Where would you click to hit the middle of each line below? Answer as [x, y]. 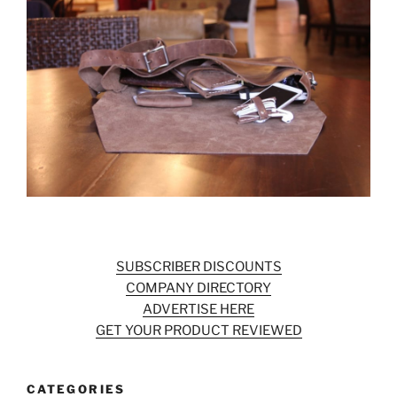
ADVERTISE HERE [198, 310]
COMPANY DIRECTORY [198, 288]
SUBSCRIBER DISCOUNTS [198, 267]
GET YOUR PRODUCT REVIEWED [198, 331]
